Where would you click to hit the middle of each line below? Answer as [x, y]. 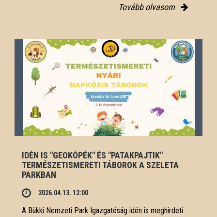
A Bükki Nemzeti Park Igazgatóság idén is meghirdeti [102, 210]
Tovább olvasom [147, 7]
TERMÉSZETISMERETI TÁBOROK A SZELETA [100, 165]
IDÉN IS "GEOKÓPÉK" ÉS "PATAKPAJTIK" [92, 155]
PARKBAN [39, 174]
